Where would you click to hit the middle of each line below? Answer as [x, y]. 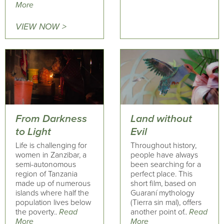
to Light [33, 131]
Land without [161, 118]
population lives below [53, 202]
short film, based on [163, 183]
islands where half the [52, 193]
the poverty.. [37, 212]
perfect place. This [161, 174]
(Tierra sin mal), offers [166, 202]
